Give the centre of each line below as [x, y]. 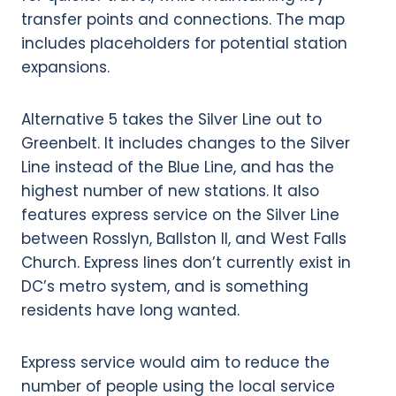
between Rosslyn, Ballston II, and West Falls [184, 238]
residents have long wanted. [130, 310]
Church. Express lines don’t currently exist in [186, 262]
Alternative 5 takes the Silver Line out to [171, 119]
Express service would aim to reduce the [175, 362]
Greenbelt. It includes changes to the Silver [186, 143]
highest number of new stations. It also [170, 190]
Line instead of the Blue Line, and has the [178, 167]
